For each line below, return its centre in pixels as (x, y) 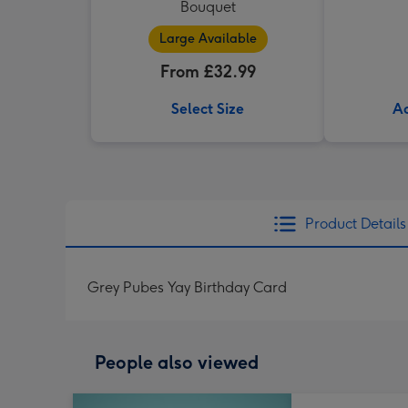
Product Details (355, 224)
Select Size (208, 109)
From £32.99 (208, 72)
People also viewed (177, 362)
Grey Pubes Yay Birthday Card (187, 287)
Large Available (208, 39)
